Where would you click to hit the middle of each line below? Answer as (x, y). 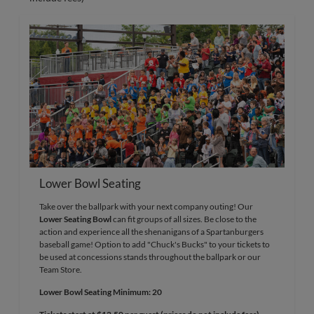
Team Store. (61, 270)
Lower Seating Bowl (75, 219)
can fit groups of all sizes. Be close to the (184, 219)
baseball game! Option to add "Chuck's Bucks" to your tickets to (155, 245)
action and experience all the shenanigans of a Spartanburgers (151, 232)
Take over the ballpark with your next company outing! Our (146, 207)
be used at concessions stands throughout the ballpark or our (150, 257)
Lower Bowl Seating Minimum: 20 (101, 292)
